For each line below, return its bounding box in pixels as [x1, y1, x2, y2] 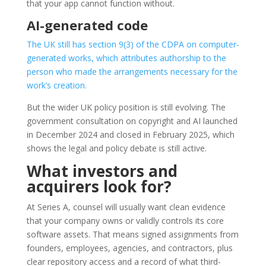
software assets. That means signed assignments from [26, 229, 239, 240]
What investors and [26, 160, 178, 182]
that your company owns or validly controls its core [26, 215, 224, 227]
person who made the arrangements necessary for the [26, 66, 237, 78]
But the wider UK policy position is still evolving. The [26, 102, 226, 113]
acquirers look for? [26, 176, 172, 198]
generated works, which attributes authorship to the [26, 52, 226, 64]
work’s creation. [26, 80, 87, 91]
